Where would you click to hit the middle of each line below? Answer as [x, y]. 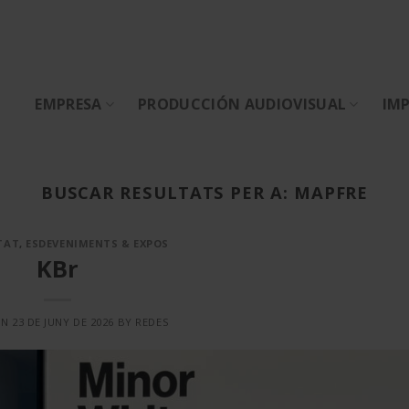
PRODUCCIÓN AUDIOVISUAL [242, 104]
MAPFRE [331, 192]
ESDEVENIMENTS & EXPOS [97, 244]
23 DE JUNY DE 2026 [63, 321]
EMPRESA [68, 104]
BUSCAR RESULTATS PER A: [167, 192]
